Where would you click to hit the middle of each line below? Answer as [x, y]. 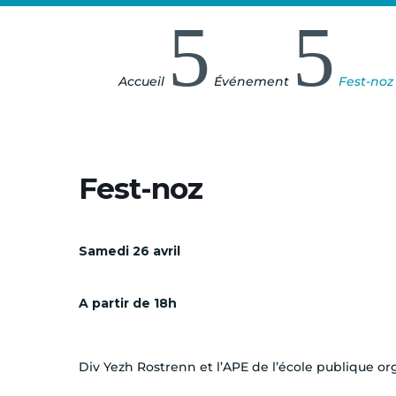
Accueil [142, 82]
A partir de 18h [128, 304]
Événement [252, 82]
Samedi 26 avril [129, 251]
